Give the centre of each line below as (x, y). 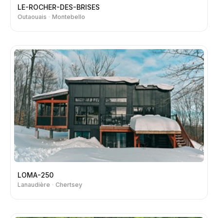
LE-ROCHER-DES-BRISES (59, 7)
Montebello (68, 17)
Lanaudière (34, 184)
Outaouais (32, 17)
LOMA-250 (36, 175)
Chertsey (69, 184)
